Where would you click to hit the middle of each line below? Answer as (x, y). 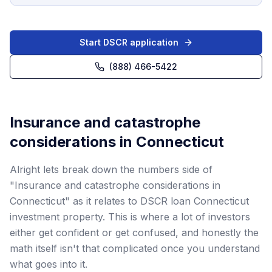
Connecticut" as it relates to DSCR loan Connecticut (129, 201)
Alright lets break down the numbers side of (111, 169)
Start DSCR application (129, 42)
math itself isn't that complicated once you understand (135, 248)
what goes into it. (49, 264)
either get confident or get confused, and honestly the (134, 232)
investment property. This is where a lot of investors (130, 216)
